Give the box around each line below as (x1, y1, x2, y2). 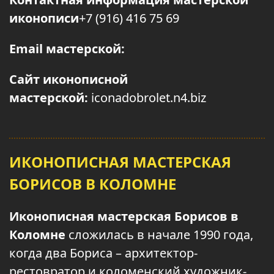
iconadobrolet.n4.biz (88, 89, 206, 106)
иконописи (9, 10, 79, 26)
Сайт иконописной (9, 71, 128, 87)
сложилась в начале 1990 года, (65, 226, 253, 243)
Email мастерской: (9, 40, 125, 57)
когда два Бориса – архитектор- (9, 245, 198, 261)
